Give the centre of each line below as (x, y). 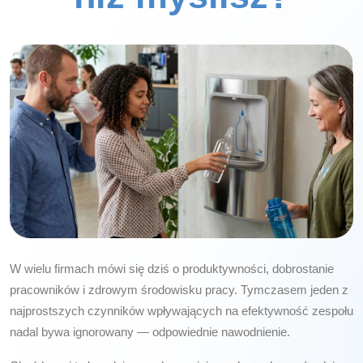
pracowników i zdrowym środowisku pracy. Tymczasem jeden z (179, 289)
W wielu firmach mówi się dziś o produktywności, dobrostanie (172, 268)
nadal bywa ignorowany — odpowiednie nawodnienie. (150, 331)
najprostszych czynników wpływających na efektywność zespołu (181, 310)
